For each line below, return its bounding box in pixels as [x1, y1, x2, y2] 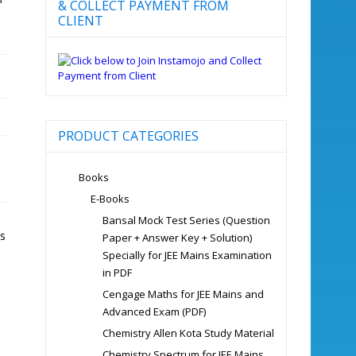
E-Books [90, 191, 130, 206]
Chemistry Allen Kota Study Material [102, 325, 274, 340]
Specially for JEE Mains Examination [102, 247, 272, 262]
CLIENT [57, 11, 103, 29]
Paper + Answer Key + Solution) [102, 230, 252, 245]
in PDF [102, 265, 132, 280]
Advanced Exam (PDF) [102, 304, 206, 319]
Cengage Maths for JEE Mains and [102, 286, 264, 301]
